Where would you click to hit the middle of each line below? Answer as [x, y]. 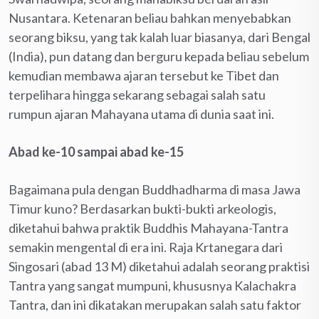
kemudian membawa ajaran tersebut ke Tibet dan [144, 75]
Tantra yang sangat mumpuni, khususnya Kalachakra [152, 285]
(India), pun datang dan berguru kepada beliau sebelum [159, 56]
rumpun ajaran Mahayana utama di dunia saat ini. [141, 114]
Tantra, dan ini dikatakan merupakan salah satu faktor [155, 304]
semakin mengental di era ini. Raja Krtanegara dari [146, 247]
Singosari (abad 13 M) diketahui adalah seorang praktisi [159, 266]
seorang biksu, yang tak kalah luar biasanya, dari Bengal [159, 37]
